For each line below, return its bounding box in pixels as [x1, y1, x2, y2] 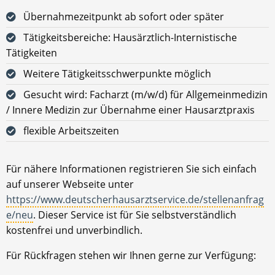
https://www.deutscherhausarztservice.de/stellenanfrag [6, 192, 264, 206]
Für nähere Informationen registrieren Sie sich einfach [6, 161, 257, 176]
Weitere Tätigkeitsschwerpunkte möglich [23, 66, 211, 80]
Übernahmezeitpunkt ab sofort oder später [23, 9, 224, 23]
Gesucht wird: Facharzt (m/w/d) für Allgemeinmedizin [23, 87, 268, 101]
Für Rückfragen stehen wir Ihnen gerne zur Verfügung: [6, 248, 256, 262]
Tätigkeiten [6, 45, 57, 60]
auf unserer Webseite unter [6, 177, 134, 191]
